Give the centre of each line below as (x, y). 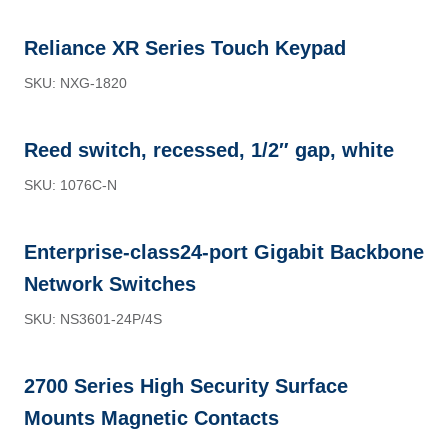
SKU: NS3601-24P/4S (93, 319)
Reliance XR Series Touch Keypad (185, 48)
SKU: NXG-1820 (75, 83)
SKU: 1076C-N (70, 185)
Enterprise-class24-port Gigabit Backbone (224, 252)
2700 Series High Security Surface (186, 386)
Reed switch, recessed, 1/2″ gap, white (209, 150)
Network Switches (110, 284)
